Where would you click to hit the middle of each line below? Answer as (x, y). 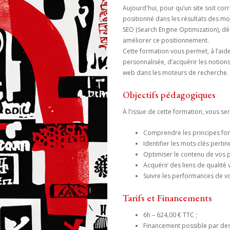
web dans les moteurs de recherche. (176, 73)
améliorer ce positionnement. (166, 40)
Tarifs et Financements (167, 198)
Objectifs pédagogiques (169, 95)
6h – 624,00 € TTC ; (170, 215)
